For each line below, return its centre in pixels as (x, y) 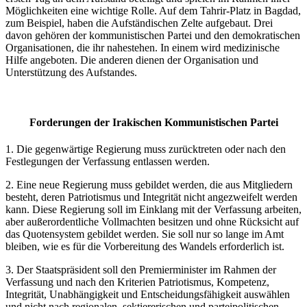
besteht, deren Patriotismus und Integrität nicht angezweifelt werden (151, 197)
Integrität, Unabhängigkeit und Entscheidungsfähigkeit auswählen (148, 295)
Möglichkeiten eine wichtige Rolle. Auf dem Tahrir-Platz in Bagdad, (153, 10)
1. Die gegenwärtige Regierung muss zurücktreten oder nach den (146, 149)
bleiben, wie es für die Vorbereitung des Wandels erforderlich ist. (145, 247)
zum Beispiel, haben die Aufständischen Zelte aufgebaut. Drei (139, 23)
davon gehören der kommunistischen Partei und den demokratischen (153, 35)
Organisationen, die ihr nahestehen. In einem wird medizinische (143, 47)
